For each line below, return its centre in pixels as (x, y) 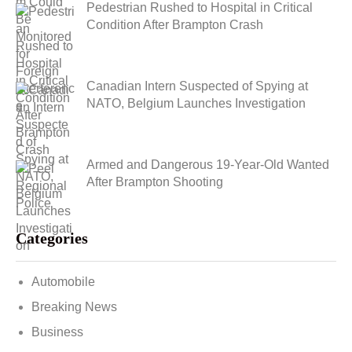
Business (57, 332)
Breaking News (74, 307)
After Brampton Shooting (155, 182)
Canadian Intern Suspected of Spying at (197, 86)
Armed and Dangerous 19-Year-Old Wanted (208, 165)
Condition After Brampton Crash (175, 25)
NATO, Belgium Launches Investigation (196, 103)
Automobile (63, 282)
